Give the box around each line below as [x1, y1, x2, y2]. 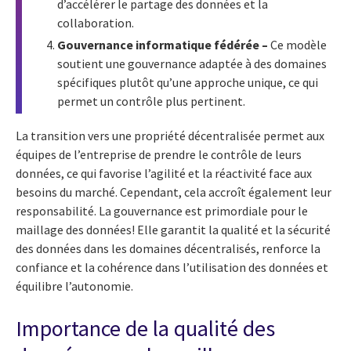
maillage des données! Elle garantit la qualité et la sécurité [16, 222, 331, 238]
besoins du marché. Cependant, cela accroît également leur [16, 184, 331, 201]
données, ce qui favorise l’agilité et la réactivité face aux [16, 165, 312, 182]
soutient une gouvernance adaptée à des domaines [57, 56, 327, 72]
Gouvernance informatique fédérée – [57, 37, 270, 53]
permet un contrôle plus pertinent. [57, 93, 245, 110]
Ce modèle [270, 37, 327, 53]
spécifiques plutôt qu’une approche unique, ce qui [57, 74, 318, 91]
